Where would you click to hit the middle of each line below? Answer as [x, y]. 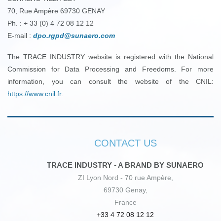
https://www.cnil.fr [34, 94]
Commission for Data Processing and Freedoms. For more [110, 69]
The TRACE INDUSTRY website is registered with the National [110, 57]
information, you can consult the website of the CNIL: [110, 81]
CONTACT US [125, 143]
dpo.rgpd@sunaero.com [74, 36]
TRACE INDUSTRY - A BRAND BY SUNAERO [125, 165]
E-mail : [20, 36]
